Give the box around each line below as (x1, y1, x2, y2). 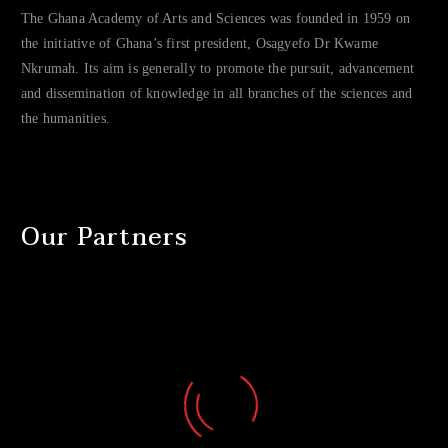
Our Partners (21, 216, 189, 258)
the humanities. (21, 110, 110, 126)
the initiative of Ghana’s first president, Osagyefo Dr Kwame (21, 35, 379, 51)
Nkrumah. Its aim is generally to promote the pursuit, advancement (21, 60, 415, 76)
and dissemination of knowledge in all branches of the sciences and (21, 85, 413, 101)
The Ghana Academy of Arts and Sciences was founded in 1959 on (21, 10, 411, 26)
